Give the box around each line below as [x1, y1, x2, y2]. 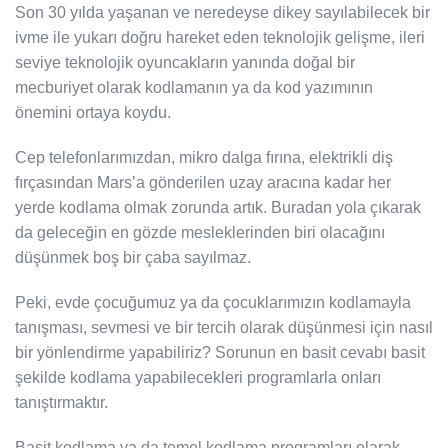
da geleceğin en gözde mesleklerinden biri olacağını [15, 223, 385, 241]
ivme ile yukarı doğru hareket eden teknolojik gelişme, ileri [15, 28, 425, 46]
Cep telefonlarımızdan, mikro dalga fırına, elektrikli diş [15, 148, 393, 166]
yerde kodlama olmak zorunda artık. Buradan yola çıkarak [15, 198, 421, 216]
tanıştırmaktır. [15, 393, 108, 411]
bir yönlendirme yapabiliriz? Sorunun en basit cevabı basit [15, 343, 425, 361]
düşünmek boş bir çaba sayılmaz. [15, 248, 251, 266]
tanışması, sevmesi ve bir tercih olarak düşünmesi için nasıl [15, 318, 433, 336]
